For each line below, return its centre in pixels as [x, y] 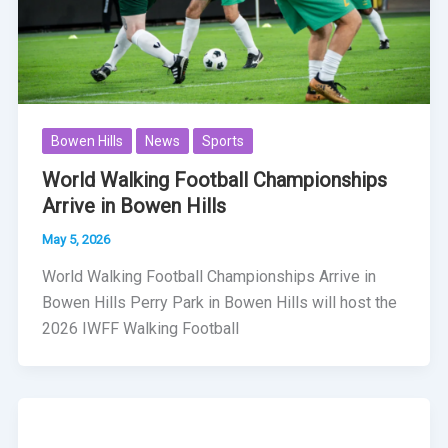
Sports [222, 140]
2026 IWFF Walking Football [140, 329]
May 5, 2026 [75, 239]
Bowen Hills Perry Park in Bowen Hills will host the [219, 303]
